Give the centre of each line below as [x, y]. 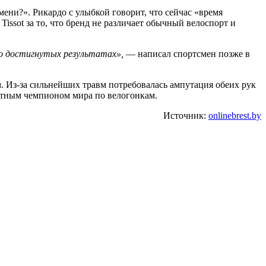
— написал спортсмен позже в [187, 53]
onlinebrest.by [235, 115]
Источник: [186, 115]
